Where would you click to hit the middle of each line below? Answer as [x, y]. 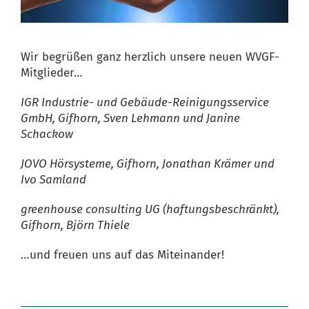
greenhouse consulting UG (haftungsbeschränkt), [150, 210]
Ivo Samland [53, 180]
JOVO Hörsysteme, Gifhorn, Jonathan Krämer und [148, 164]
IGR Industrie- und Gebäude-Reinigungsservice [145, 103]
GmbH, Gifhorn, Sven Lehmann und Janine [130, 119]
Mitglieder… [52, 73]
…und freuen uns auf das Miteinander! [122, 255]
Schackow [47, 134]
